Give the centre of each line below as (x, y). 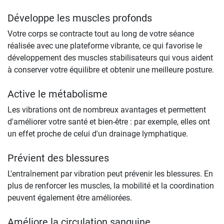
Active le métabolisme (57, 94)
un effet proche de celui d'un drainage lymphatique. (98, 133)
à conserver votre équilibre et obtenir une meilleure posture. (111, 69)
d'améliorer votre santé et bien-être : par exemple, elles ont (109, 121)
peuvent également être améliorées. (70, 197)
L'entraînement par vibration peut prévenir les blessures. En (110, 173)
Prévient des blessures (58, 158)
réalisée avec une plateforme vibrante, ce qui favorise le (105, 45)
